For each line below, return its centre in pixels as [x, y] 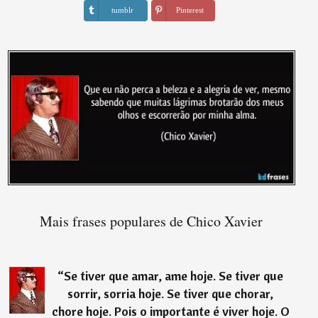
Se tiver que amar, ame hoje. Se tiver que [174, 275]
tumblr [122, 10]
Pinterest [190, 10]
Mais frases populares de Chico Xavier [152, 221]
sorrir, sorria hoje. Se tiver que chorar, [171, 293]
